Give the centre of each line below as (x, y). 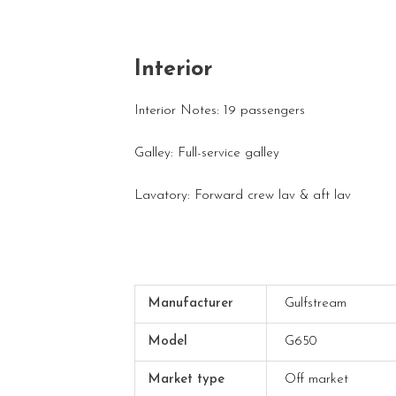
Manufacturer (190, 303)
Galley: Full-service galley (207, 153)
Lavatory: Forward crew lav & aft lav (243, 195)
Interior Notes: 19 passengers (220, 110)
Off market (317, 379)
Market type (186, 379)
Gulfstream (316, 303)
